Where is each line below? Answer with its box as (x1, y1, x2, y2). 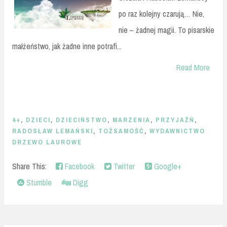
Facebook (63, 160, 94, 172)
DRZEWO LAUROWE (12, 138, 82, 147)
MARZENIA (112, 116, 150, 125)
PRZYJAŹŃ (156, 116, 195, 125)
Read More (176, 62, 210, 73)
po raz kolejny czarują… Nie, (119, 8, 204, 20)
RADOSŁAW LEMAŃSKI (12, 127, 93, 136)
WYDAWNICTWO (149, 127, 205, 136)
